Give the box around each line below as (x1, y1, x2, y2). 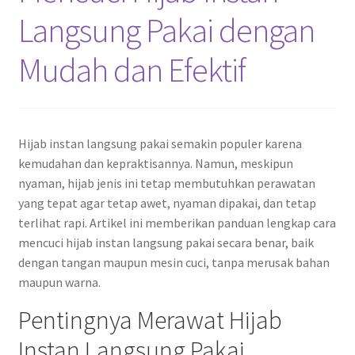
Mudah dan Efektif (17, 49, 246, 91)
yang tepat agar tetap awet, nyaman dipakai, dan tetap (17, 195, 316, 212)
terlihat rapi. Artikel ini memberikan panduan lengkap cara (17, 215, 336, 231)
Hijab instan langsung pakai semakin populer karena (17, 136, 302, 152)
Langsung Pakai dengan (17, 10, 315, 52)
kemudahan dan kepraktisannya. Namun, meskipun (17, 155, 293, 172)
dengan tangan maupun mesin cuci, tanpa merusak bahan (17, 254, 330, 271)
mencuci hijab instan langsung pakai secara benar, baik (17, 235, 314, 251)
